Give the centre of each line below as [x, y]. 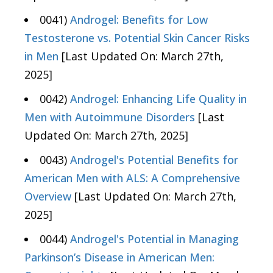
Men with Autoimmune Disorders [110, 117]
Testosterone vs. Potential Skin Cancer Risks [137, 38]
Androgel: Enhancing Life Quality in [158, 99]
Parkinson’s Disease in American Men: [119, 257]
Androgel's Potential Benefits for [154, 160]
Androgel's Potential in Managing [154, 239]
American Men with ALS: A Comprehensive [132, 178]
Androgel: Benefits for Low [139, 20]
